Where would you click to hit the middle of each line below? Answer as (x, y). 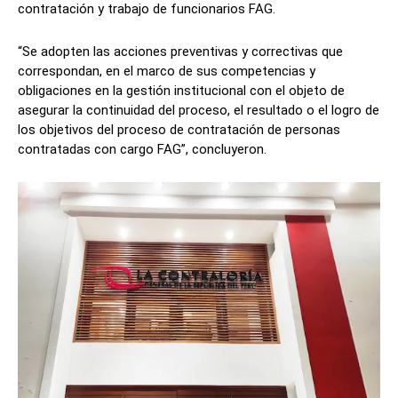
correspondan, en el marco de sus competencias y (167, 71)
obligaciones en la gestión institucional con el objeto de (181, 90)
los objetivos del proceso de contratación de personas (179, 129)
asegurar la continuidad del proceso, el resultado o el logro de (199, 110)
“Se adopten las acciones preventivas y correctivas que (180, 51)
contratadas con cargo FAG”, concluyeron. (142, 149)
